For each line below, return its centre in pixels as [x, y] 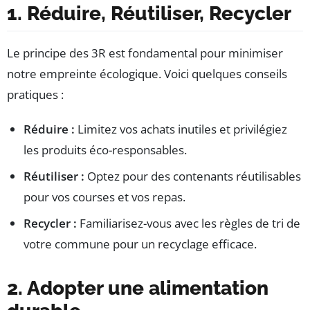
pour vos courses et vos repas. [104, 197]
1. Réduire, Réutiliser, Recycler [149, 13]
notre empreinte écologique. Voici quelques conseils [147, 73]
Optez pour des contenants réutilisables [193, 176]
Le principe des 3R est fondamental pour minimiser [145, 53]
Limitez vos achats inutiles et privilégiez [181, 129]
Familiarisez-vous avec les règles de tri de [189, 223]
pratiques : [35, 94]
